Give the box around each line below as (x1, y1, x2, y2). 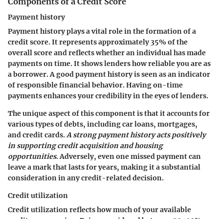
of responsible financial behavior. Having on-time (8, 81, 183, 90)
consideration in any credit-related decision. (8, 174, 164, 183)
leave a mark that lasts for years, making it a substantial (8, 163, 200, 172)
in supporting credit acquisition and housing (8, 141, 163, 151)
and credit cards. (8, 131, 66, 140)
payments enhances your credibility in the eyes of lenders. (8, 91, 208, 101)
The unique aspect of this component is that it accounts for (8, 109, 210, 118)
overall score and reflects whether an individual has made (8, 48, 206, 58)
